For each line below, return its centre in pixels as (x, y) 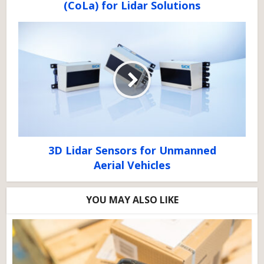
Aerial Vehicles (132, 165)
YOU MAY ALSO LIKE (132, 200)
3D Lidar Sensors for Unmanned (132, 150)
